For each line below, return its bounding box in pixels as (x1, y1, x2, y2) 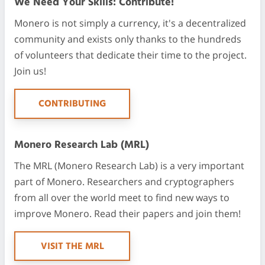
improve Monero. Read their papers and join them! (14, 206, 241, 220)
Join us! (14, 64, 46, 78)
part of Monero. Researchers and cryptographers (14, 174, 234, 188)
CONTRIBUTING (38, 96, 106, 112)
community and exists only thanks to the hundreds (14, 33, 241, 46)
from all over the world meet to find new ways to (14, 190, 230, 204)
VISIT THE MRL (40, 238, 104, 254)
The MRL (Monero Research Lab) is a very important (14, 159, 244, 172)
